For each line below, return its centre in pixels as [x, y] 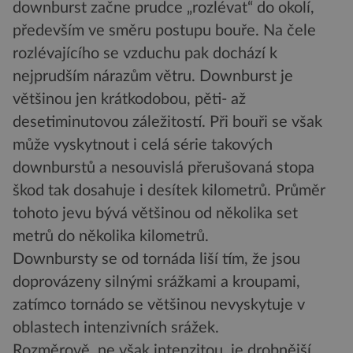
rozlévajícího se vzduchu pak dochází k [145, 53]
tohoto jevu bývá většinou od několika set [155, 213]
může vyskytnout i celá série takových [143, 145]
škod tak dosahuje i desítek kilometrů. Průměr [169, 190]
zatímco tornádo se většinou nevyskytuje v [159, 305]
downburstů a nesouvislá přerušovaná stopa [163, 167]
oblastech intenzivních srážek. [116, 327]
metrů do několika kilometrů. [111, 236]
